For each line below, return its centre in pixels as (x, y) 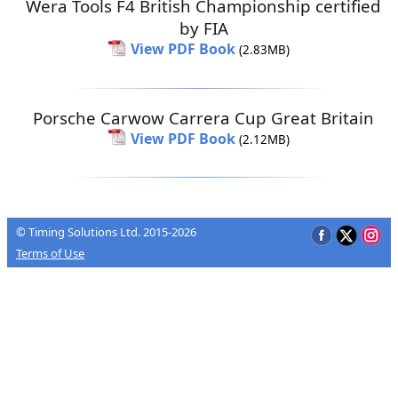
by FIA (203, 28)
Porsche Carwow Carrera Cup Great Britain (203, 117)
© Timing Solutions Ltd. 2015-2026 (106, 231)
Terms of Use (50, 254)
